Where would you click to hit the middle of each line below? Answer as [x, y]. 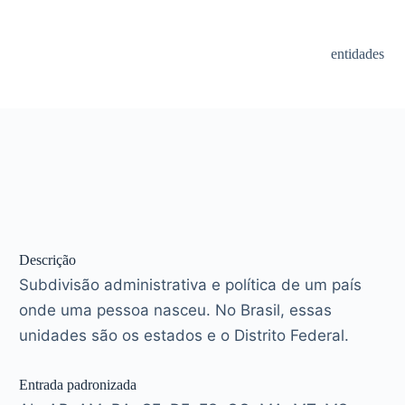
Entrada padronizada [78, 384]
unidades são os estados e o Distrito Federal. [184, 335]
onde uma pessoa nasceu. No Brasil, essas [176, 310]
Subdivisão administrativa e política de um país [191, 284]
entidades [358, 54]
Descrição [48, 259]
